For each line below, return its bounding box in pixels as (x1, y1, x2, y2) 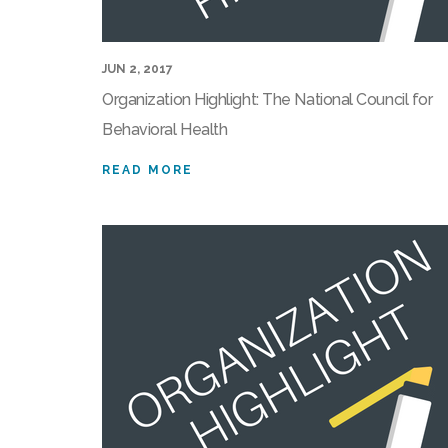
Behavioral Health (102, 120, 228, 140)
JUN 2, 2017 (102, 62, 173, 77)
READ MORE (102, 163, 193, 178)
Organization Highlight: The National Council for (102, 90, 433, 110)
